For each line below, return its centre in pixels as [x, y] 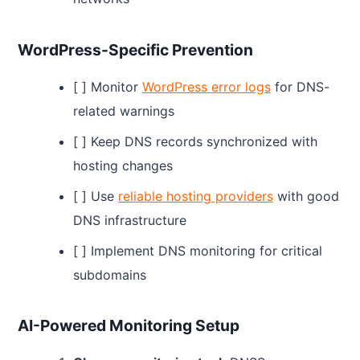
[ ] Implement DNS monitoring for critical [197, 250]
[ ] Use [95, 196]
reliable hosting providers [195, 196]
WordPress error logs [206, 86]
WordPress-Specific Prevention [135, 49]
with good [306, 196]
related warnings [123, 110]
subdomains [109, 274]
